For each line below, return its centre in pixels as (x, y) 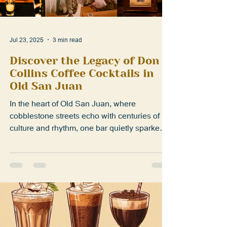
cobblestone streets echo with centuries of (85, 137)
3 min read (67, 62)
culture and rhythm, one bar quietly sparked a (90, 149)
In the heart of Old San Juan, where (73, 125)
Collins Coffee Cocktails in (82, 95)
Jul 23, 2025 (27, 62)
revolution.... (31, 162)
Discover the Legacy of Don (85, 83)
